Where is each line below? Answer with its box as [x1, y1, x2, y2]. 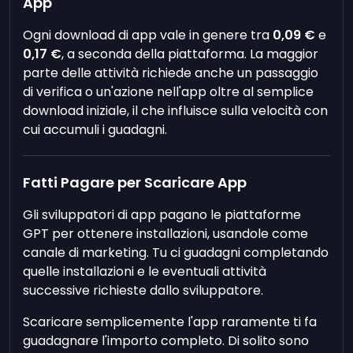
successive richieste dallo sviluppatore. [23, 281, 264, 299]
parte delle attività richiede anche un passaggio [23, 64, 319, 82]
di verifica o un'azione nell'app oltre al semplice [23, 83, 314, 101]
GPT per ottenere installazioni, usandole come [23, 225, 309, 243]
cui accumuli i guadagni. [23, 121, 168, 139]
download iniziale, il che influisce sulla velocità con [23, 102, 329, 120]
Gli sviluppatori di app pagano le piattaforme [23, 206, 302, 224]
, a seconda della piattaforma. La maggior [61, 45, 319, 63]
